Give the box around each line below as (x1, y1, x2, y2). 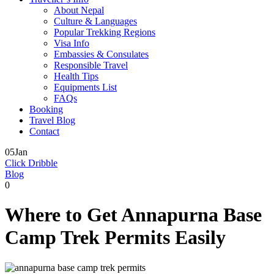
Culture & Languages (54, 16, 137, 26)
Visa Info (54, 38, 89, 48)
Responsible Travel (54, 60, 128, 70)
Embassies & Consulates (54, 49, 149, 59)
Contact (29, 126, 59, 136)
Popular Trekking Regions (54, 27, 155, 37)
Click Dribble (5, 158, 57, 168)
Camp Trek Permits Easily (5, 226, 226, 249)
